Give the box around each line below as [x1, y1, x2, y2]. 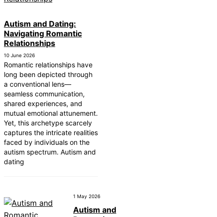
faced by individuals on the [4, 138, 90, 147]
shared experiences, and [4, 99, 82, 108]
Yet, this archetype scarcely [4, 119, 92, 127]
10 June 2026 [4, 52, 35, 59]
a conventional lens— [4, 80, 71, 89]
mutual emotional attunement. [4, 109, 98, 118]
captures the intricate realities [4, 128, 98, 137]
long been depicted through [4, 70, 93, 79]
